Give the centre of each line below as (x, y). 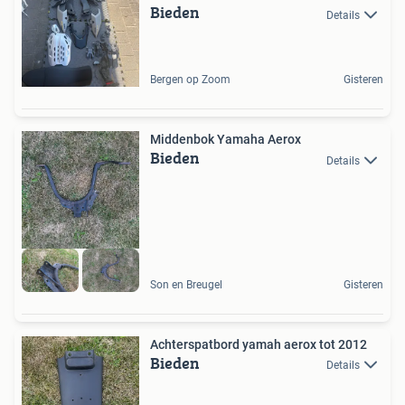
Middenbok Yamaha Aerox (226, 140)
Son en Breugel (186, 284)
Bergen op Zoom (190, 80)
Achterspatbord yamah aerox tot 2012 (259, 344)
